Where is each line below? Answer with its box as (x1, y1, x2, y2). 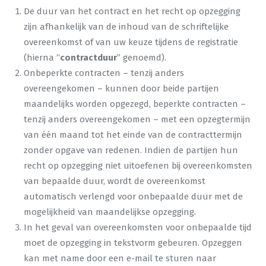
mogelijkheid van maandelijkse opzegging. (24, 207, 196, 217)
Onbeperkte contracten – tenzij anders (24, 68, 184, 78)
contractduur (60, 52, 117, 63)
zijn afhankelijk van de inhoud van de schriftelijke (24, 21, 229, 32)
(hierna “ (24, 52, 60, 63)
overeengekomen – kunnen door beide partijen (24, 83, 219, 94)
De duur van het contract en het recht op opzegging (24, 6, 240, 17)
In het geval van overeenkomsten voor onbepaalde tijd (24, 222, 252, 233)
